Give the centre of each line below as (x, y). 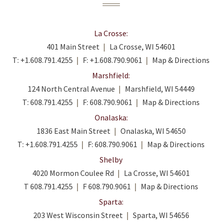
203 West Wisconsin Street (78, 215)
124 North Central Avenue (71, 89)
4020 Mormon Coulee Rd (73, 173)
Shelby (111, 160)
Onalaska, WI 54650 (153, 131)
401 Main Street (73, 47)
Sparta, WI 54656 (161, 215)
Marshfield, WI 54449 (160, 89)
